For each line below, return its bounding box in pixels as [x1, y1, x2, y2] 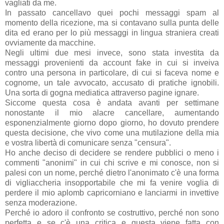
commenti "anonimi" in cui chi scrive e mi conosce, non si [5, 158, 219, 167]
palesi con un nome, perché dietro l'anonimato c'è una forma [5, 168, 219, 177]
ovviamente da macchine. [5, 38, 97, 47]
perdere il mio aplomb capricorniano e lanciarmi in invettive [5, 188, 219, 197]
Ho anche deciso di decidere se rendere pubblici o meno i [5, 148, 219, 157]
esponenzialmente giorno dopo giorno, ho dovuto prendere [5, 118, 219, 127]
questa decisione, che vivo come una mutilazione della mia [5, 128, 219, 137]
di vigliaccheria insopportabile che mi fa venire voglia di [5, 178, 219, 187]
